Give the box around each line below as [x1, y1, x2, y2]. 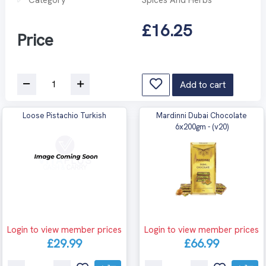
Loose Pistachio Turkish [23, 110, 106, 121]
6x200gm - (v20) [175, 121, 229, 132]
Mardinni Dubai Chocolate [156, 110, 247, 121]
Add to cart [180, 78, 226, 91]
